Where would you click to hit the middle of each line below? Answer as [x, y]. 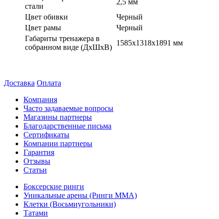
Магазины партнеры [58, 117]
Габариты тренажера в [62, 38]
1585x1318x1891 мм [150, 43]
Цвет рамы [43, 27]
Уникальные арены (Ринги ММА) [80, 195]
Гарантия [39, 152]
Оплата [49, 83]
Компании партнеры [58, 143]
